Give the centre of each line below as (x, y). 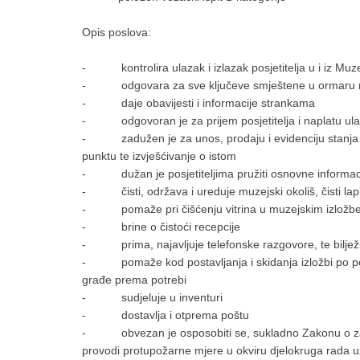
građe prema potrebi (134, 280)
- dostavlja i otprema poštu (166, 315)
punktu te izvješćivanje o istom (159, 156)
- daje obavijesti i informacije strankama (198, 103)
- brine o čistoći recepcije (161, 227)
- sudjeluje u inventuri (152, 297)
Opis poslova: (117, 32)
